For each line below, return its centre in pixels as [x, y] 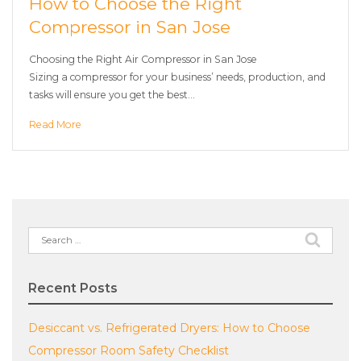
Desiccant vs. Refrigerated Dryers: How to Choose [169, 328]
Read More [55, 124]
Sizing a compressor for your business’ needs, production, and [177, 77]
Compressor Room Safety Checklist [129, 351]
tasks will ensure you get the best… [112, 95]
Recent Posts [73, 288]
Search [47, 235]
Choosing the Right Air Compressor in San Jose [143, 59]
